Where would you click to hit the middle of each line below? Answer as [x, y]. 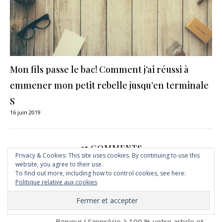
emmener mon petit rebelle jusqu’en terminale [109, 85]
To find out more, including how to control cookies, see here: [101, 173]
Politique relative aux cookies [56, 182]
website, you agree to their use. [59, 164]
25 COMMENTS [111, 148]
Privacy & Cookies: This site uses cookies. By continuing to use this [108, 155]
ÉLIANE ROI [75, 179]
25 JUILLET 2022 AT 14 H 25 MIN [96, 190]
